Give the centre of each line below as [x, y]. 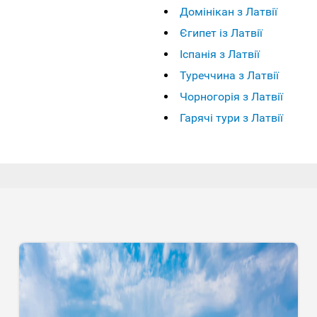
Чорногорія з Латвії [231, 96]
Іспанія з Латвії [219, 54]
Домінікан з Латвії [228, 11]
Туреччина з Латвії [229, 75]
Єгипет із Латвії [221, 33]
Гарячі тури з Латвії [231, 117]
